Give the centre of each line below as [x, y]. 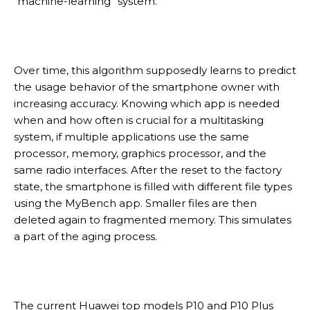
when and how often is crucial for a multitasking [139, 120]
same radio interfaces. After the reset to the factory [148, 170]
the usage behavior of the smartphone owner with [147, 86]
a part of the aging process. [85, 236]
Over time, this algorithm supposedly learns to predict [155, 70]
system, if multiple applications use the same [131, 136]
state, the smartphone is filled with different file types [153, 186]
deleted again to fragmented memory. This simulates [153, 219]
